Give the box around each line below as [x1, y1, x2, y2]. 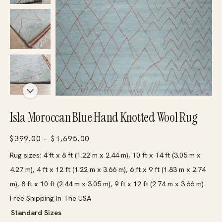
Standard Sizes [11, 208, 61, 218]
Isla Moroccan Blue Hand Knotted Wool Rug [10, 109, 197, 126]
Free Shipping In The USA [10, 193, 91, 203]
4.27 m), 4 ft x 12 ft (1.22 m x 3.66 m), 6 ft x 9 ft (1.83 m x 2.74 [10, 165, 206, 174]
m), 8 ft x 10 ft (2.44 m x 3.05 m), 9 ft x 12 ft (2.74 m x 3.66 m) [10, 179, 204, 189]
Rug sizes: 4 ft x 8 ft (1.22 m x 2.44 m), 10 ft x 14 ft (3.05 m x [10, 150, 201, 160]
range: [89, 148, 115, 158]
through [89, 176, 121, 187]
